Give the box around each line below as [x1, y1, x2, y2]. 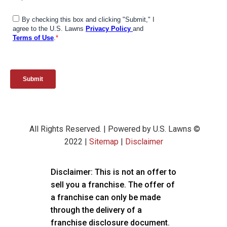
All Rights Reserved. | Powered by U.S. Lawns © [27, 124, 200, 134]
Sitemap [89, 136, 119, 146]
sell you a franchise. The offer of [51, 179, 175, 190]
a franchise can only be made [51, 192, 161, 202]
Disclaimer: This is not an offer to [51, 167, 176, 177]
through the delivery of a [51, 205, 142, 215]
